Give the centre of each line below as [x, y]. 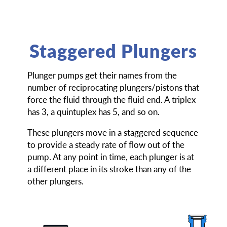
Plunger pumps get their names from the [102, 75]
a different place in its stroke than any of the [109, 169]
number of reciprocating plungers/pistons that [113, 87]
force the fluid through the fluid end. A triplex [111, 99]
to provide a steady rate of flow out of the [106, 144]
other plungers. [55, 181]
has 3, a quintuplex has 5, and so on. [93, 111]
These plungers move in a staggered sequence [112, 132]
